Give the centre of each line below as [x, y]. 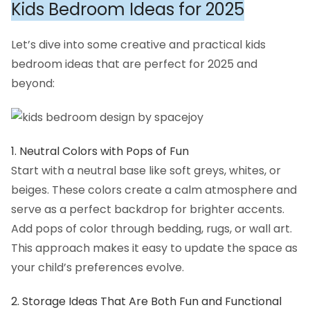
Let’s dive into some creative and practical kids [138, 44]
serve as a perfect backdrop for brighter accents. [148, 210]
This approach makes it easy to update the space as [154, 248]
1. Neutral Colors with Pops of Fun [100, 152]
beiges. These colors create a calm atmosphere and [154, 190]
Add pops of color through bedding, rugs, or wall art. [152, 229]
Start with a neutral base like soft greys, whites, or [146, 171]
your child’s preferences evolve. [98, 268]
